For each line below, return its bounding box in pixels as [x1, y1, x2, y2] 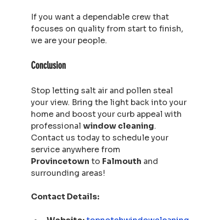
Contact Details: [30, 191, 99, 202]
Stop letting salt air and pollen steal [30, 85, 175, 96]
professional [30, 120, 83, 131]
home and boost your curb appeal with [30, 109, 184, 119]
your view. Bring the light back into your [30, 97, 189, 108]
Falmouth [102, 156, 141, 166]
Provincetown [30, 156, 89, 166]
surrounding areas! [30, 167, 105, 178]
